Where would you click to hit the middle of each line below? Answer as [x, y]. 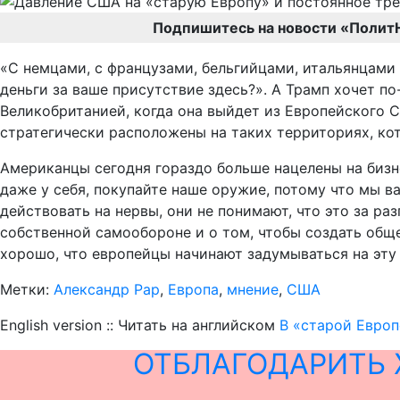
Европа [193, 290]
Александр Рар [107, 290]
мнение [253, 290]
